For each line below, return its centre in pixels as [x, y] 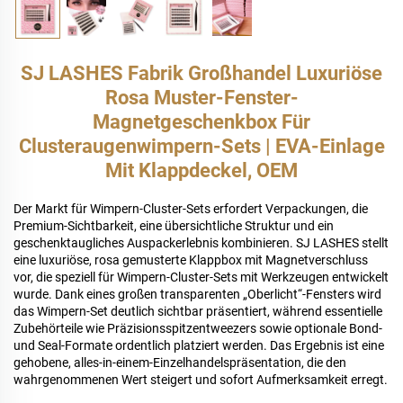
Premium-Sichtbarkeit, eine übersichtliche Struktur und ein [174, 226]
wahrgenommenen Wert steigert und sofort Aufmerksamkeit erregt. [201, 380]
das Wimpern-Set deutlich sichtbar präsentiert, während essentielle [198, 312]
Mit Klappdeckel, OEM [201, 171]
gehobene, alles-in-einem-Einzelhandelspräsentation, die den [180, 363]
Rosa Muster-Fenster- [201, 98]
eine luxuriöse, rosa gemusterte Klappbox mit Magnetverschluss [191, 260]
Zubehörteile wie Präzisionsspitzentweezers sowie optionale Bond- [198, 329]
